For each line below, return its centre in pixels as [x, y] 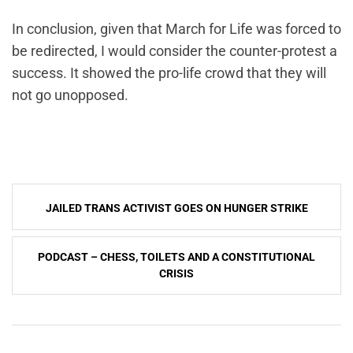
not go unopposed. [70, 95]
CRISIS [176, 273]
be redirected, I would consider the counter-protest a [175, 50]
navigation [57, 223]
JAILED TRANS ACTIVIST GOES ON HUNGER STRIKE [176, 208]
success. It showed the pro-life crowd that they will [169, 72]
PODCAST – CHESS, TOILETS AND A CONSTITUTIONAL [176, 256]
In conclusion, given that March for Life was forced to [176, 28]
